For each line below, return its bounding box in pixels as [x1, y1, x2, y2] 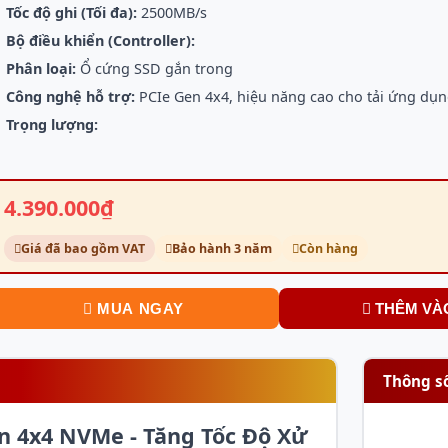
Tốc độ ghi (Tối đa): [6, 3, 137, 22]
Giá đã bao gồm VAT [21, 240, 145, 257]
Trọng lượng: [6, 115, 98, 134]
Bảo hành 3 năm [172, 240, 272, 257]
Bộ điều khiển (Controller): [6, 31, 195, 50]
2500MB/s [137, 3, 207, 22]
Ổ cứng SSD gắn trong [76, 59, 233, 78]
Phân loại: [6, 59, 76, 78]
